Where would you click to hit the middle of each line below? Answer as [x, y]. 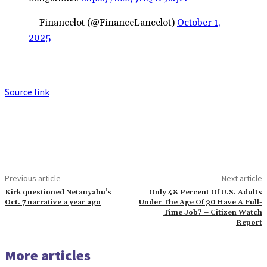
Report [249, 222]
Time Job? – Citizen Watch [212, 212]
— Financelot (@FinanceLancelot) [103, 22]
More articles [48, 255]
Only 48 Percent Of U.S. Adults [205, 192]
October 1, [199, 22]
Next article [242, 178]
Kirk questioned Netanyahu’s [58, 192]
